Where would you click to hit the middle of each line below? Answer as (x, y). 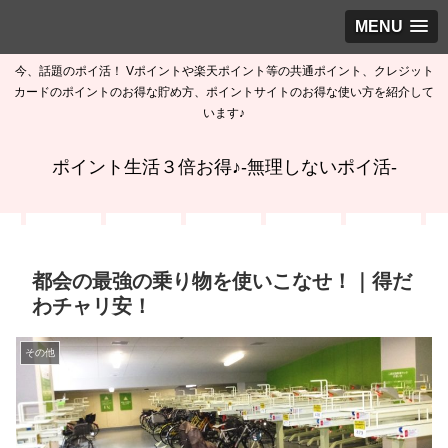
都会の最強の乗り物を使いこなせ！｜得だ (222, 281)
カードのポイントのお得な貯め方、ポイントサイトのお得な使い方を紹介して (224, 92)
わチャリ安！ (92, 306)
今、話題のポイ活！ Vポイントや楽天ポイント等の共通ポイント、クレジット (224, 71)
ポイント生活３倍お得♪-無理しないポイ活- (224, 167)
